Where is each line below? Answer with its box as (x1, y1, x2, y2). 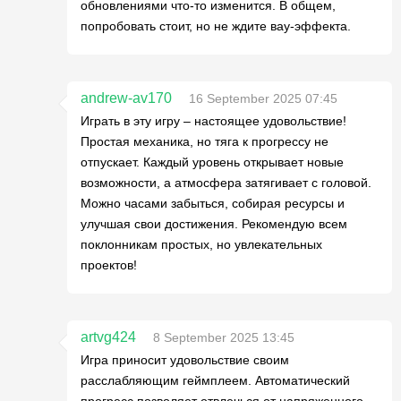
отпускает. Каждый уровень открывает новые (81, 155, 344, 169)
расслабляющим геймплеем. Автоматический (81, 373, 350, 388)
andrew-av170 (81, 90, 172, 106)
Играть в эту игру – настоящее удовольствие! (81, 114, 346, 128)
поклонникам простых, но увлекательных (81, 237, 322, 252)
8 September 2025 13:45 (153, 330, 294, 345)
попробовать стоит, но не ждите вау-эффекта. (81, 19, 351, 33)
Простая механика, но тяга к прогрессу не (81, 134, 328, 149)
